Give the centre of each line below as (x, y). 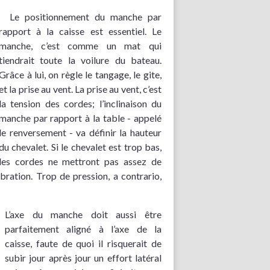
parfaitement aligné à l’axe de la (83, 229)
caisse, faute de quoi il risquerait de (83, 243)
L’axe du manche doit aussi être (83, 215)
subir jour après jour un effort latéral (83, 258)
